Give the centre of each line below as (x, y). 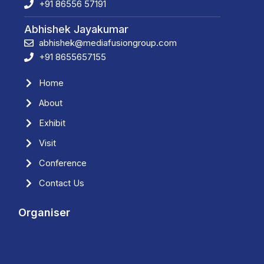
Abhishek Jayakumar (77, 29)
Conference (63, 164)
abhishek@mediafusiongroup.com (108, 43)
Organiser (44, 212)
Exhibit (52, 123)
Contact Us (62, 184)
